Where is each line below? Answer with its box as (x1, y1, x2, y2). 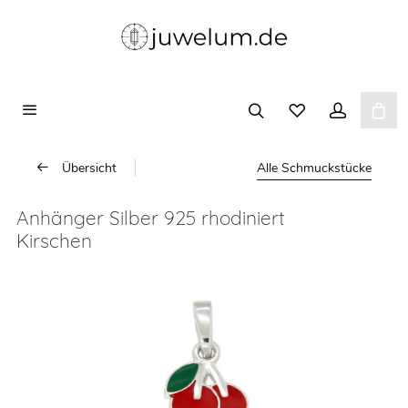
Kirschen (16, 228, 92, 252)
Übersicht (62, 158, 117, 177)
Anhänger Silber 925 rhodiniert (16, 205, 285, 229)
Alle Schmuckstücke (257, 158, 372, 177)
